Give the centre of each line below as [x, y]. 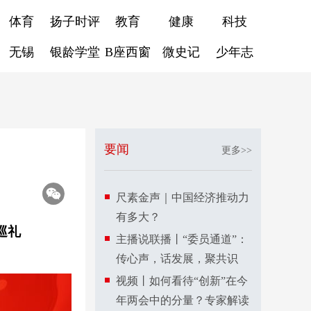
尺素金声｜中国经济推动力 [183, 197]
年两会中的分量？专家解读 [183, 300]
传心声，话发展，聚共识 [177, 259]
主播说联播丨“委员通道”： [182, 239]
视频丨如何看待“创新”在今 [182, 281]
